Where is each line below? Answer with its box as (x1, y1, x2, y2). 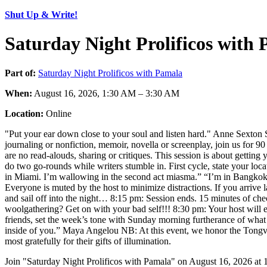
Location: (5, 108, 44, 119)
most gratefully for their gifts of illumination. (5, 235, 171, 246)
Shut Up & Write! (5, 10, 77, 20)
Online (44, 108, 72, 119)
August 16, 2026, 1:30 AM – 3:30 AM (32, 88, 179, 98)
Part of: (5, 67, 36, 78)
